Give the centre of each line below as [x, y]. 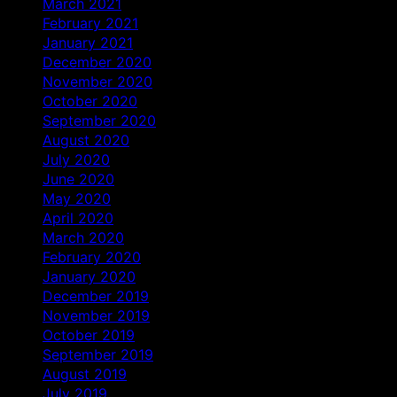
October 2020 [90, 101]
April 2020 [78, 218]
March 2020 [83, 237]
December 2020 [97, 62]
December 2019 [96, 296]
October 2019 [89, 335]
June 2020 [78, 179]
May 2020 [77, 198]
